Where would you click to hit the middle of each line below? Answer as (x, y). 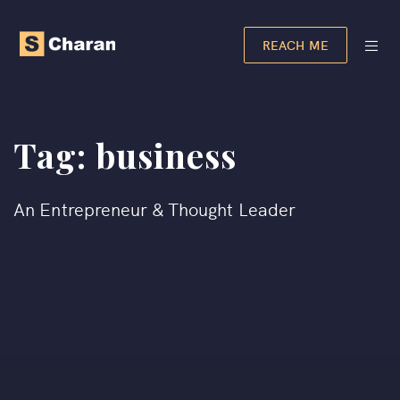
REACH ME (296, 45)
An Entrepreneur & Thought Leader (155, 208)
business (166, 155)
